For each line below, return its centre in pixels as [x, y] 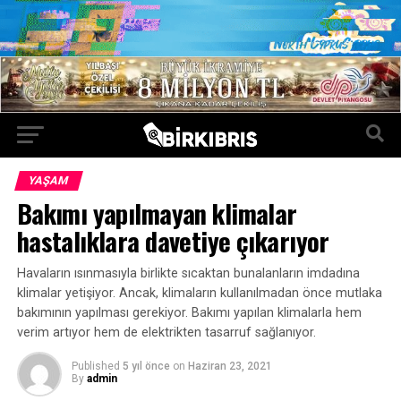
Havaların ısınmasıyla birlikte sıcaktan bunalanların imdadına [188, 273]
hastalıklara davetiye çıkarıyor [173, 240]
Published [95, 366]
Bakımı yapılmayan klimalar [157, 213]
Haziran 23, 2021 [230, 366]
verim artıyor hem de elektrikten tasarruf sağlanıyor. [166, 332]
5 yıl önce [146, 366]
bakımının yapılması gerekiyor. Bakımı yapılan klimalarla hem [189, 312]
